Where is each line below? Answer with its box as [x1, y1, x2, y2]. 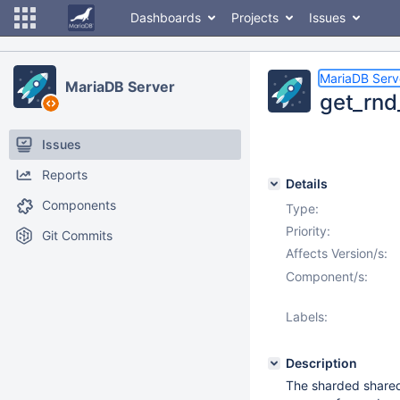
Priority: [286, 223, 330, 238]
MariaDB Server [65, 78, 175, 96]
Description [286, 355, 357, 371]
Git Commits [42, 228, 112, 243]
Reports [42, 167, 87, 182]
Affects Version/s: [286, 246, 387, 261]
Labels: [286, 309, 328, 324]
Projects [231, 10, 279, 25]
